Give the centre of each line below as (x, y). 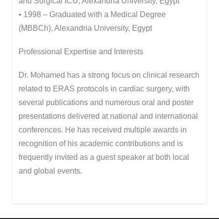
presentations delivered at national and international (108, 116)
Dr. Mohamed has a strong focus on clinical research (109, 75)
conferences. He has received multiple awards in (103, 130)
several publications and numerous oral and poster (106, 102)
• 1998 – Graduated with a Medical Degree (92, 14)
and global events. (50, 171)
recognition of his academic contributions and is (101, 143)
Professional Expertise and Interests (81, 52)
